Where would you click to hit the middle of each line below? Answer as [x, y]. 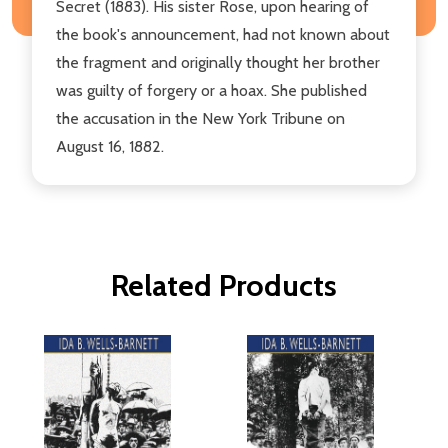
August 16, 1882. [110, 146]
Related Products [224, 285]
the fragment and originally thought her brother [218, 62]
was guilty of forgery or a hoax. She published [211, 90]
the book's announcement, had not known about [223, 34]
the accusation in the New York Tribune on [200, 118]
